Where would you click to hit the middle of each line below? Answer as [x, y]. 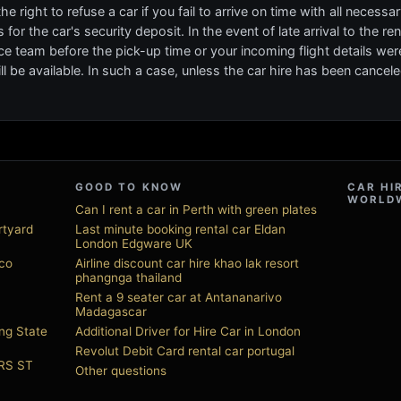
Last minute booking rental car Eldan [180, 229]
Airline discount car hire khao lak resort [187, 263]
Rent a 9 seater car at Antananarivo [179, 297]
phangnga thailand [128, 277]
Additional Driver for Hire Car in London [188, 331]
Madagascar [111, 311]
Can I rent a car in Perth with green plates [196, 209]
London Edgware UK [134, 243]
